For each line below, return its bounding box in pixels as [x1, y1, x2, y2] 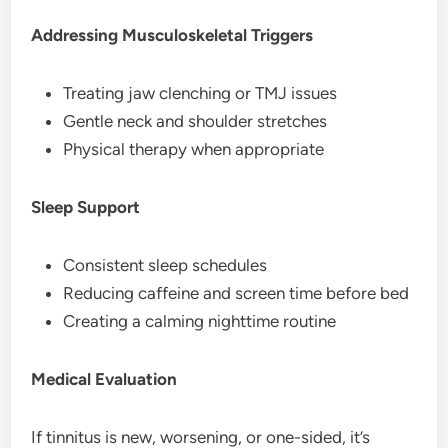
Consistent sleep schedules [63, 254, 268, 275]
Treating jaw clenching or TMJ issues [63, 82, 338, 103]
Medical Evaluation [31, 368, 178, 389]
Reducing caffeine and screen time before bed [63, 282, 410, 303]
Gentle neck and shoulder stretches [63, 110, 328, 131]
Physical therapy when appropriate [63, 138, 325, 159]
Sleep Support [31, 196, 141, 217]
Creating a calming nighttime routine [63, 310, 337, 331]
